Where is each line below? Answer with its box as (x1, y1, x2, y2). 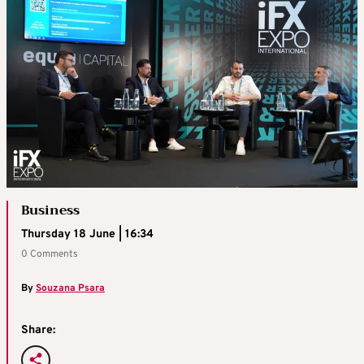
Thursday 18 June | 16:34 (21, 227, 154, 242)
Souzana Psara (36, 282, 105, 296)
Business (21, 199, 80, 223)
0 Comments (21, 248, 78, 262)
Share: (21, 323, 55, 338)
